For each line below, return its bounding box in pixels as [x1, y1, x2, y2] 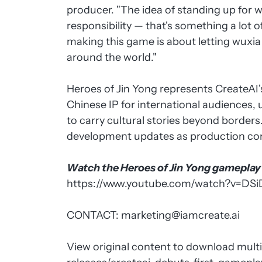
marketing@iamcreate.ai [121, 209, 240, 222]
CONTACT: [67, 209, 122, 222]
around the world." [67, 51, 157, 64]
